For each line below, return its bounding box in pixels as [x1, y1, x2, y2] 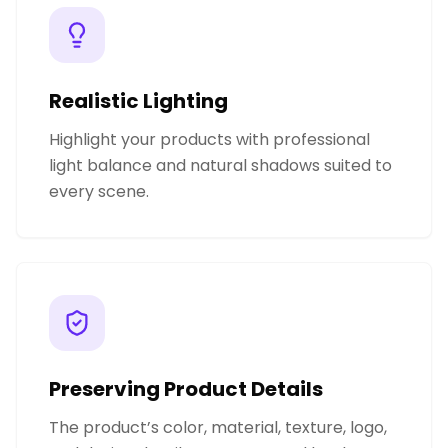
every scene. [49, 179, 149, 203]
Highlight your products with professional [49, 127, 370, 151]
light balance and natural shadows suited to [49, 153, 392, 177]
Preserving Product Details [49, 374, 323, 403]
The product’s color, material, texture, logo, [49, 415, 387, 439]
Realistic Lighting [49, 86, 228, 115]
